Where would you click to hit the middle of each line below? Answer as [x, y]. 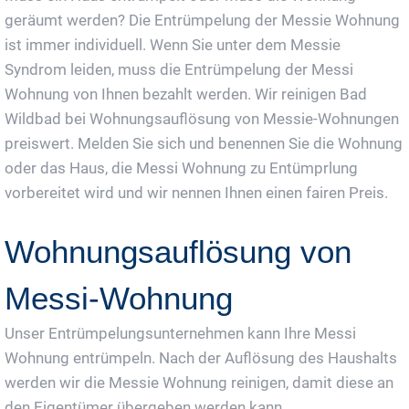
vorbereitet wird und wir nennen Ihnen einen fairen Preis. [196, 193]
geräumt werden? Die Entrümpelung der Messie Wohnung [202, 21]
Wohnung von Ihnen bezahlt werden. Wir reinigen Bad [186, 94]
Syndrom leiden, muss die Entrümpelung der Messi [179, 70]
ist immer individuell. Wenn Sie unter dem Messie [173, 45]
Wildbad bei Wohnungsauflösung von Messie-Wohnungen [202, 119]
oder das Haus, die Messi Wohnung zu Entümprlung [181, 168]
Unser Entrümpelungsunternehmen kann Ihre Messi [180, 334]
